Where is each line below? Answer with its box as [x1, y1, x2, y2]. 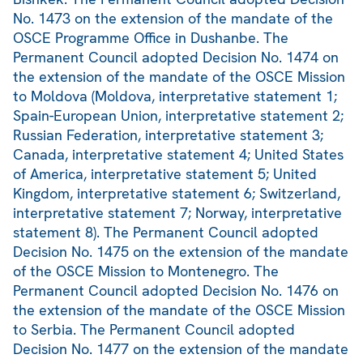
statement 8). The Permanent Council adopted [13, 223, 318, 242]
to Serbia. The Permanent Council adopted [13, 320, 295, 340]
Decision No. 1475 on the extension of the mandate [13, 242, 348, 262]
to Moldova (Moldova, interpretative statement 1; [13, 87, 337, 106]
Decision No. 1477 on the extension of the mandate [13, 340, 348, 359]
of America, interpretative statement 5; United [13, 164, 317, 184]
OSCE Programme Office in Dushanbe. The [13, 28, 288, 48]
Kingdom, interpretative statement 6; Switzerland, [13, 184, 340, 203]
